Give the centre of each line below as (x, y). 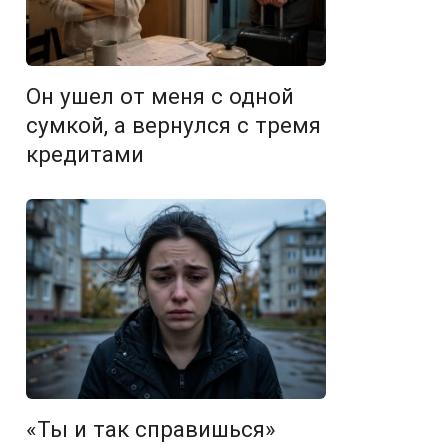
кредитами (85, 154)
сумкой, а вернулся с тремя (173, 125)
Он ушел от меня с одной (160, 96)
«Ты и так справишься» (151, 429)
